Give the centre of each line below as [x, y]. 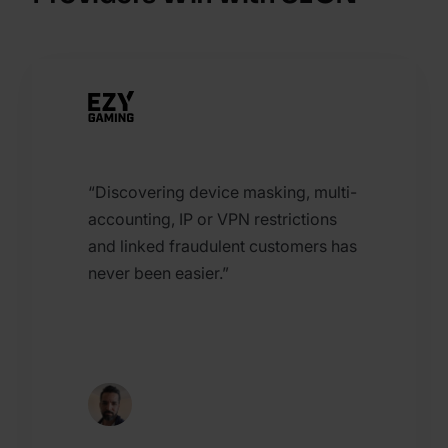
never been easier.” [158, 272]
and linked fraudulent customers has [222, 245]
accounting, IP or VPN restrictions [212, 218]
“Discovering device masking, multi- [222, 191]
